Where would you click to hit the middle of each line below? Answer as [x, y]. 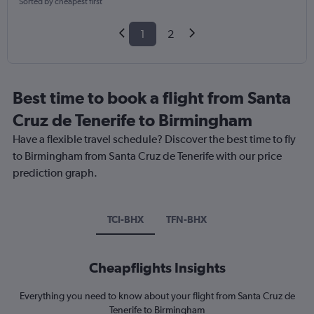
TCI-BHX [125, 220]
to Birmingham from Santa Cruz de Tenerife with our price [147, 156]
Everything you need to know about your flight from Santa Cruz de [157, 296]
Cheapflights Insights [157, 268]
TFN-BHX [186, 220]
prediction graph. [55, 173]
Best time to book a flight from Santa [152, 98]
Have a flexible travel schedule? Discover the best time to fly [154, 139]
